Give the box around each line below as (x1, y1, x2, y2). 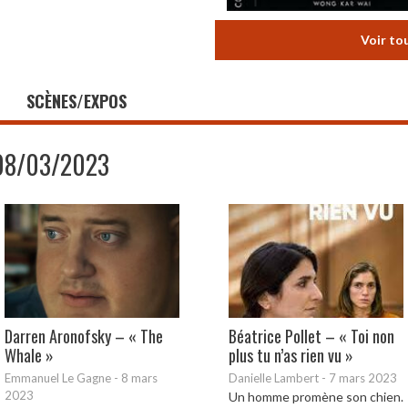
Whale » (5, 343, 54, 368)
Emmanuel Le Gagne (5, 371, 111, 386)
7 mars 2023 (329, 371, 397, 386)
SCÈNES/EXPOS (26, 89, 127, 114)
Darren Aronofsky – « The (5, 324, 163, 349)
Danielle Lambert (229, 371, 319, 386)
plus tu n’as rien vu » (229, 343, 353, 368)
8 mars (121, 371, 158, 386)
